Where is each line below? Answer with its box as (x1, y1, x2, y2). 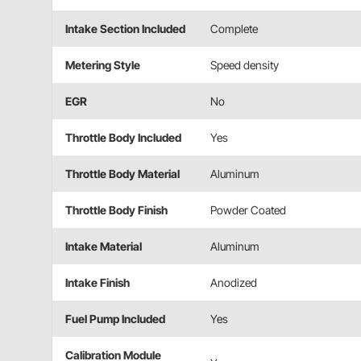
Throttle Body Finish (65, 203, 168, 218)
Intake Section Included (65, 22, 185, 36)
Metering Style (65, 58, 140, 73)
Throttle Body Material (65, 167, 180, 181)
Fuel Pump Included (65, 312, 165, 326)
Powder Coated (210, 203, 286, 218)
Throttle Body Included (65, 131, 181, 145)
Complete (210, 22, 258, 36)
